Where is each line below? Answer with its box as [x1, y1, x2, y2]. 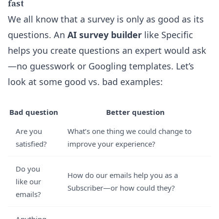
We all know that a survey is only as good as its [8, 13, 204, 25]
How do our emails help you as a [67, 170, 178, 180]
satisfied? [16, 139, 47, 149]
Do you [16, 164, 40, 174]
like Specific [142, 29, 193, 41]
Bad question [9, 107, 58, 117]
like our [16, 176, 41, 186]
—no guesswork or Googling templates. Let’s [8, 60, 194, 72]
